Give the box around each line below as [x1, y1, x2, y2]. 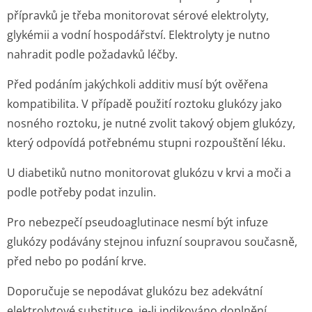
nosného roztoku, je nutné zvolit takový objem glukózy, [7, 116, 295, 131]
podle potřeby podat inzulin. [7, 185, 156, 200]
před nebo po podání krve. [7, 253, 146, 269]
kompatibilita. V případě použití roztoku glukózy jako [7, 96, 282, 111]
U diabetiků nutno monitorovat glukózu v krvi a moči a [7, 165, 291, 180]
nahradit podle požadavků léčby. [7, 47, 178, 62]
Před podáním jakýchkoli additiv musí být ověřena [7, 77, 268, 92]
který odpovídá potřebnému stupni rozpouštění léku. [7, 135, 286, 150]
